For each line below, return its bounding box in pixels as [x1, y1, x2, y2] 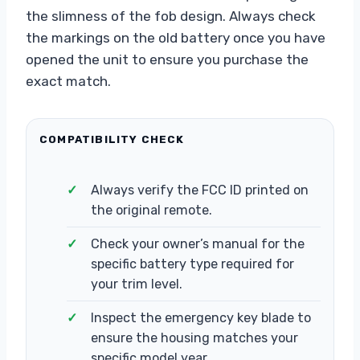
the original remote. [91, 202, 212, 218]
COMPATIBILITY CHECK [39, 133, 185, 145]
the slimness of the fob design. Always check [26, 7, 316, 24]
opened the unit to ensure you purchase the [26, 51, 309, 67]
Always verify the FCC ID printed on [91, 182, 309, 198]
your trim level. [91, 276, 182, 292]
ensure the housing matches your [91, 329, 298, 346]
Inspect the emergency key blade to [91, 309, 311, 325]
